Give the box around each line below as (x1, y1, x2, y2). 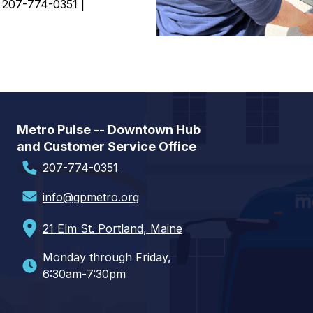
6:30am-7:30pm (43, 267, 126, 282)
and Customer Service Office (17, 139, 196, 154)
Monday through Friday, (43, 250, 171, 265)
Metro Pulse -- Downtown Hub (17, 122, 201, 137)
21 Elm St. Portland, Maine (43, 221, 182, 235)
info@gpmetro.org (43, 189, 139, 204)
